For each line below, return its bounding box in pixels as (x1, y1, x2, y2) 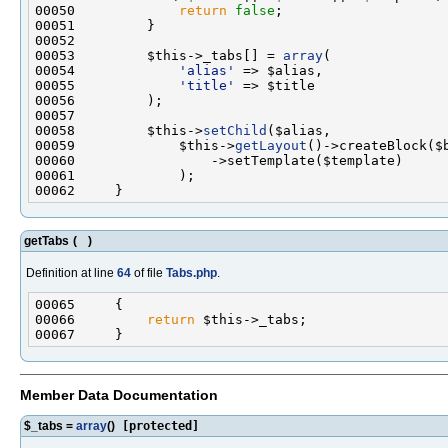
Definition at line (26, 265, 117, 280)
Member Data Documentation (20, 386, 218, 403)
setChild (203, 122, 267, 138)
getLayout (235, 137, 307, 153)
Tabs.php (166, 265, 217, 280)
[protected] (115, 418, 199, 433)
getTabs (24, 233, 69, 248)
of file (131, 265, 166, 280)
